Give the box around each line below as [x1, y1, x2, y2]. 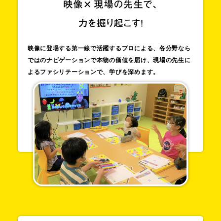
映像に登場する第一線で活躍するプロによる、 [27, 43, 159, 53]
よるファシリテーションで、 [27, 67, 110, 76]
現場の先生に [153, 55, 191, 65]
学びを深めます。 [109, 67, 159, 76]
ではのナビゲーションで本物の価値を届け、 [27, 55, 153, 65]
